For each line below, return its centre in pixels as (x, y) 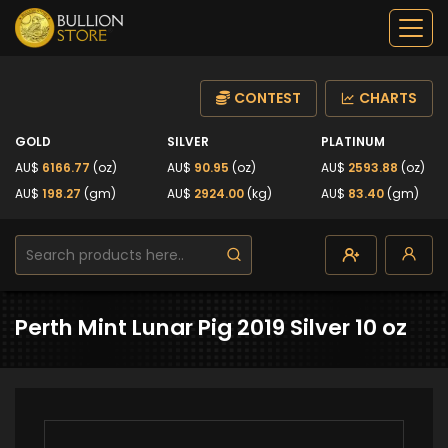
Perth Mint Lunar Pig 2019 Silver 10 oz (211, 327)
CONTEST (267, 98)
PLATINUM (353, 141)
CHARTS (388, 98)
